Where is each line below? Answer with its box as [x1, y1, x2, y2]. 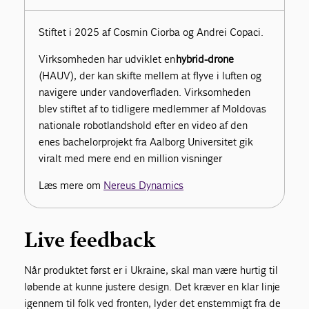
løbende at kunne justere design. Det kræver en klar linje [24, 280, 281, 294]
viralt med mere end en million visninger [39, 152, 223, 166]
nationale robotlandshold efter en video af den [39, 119, 248, 132]
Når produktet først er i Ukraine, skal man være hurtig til [24, 263, 279, 277]
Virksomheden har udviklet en [39, 52, 177, 66]
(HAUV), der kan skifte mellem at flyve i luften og [39, 69, 262, 83]
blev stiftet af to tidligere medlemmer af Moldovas [39, 102, 267, 116]
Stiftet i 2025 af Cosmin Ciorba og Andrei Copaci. [39, 26, 264, 39]
